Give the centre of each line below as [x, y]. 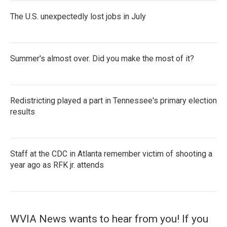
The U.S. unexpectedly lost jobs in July [78, 16]
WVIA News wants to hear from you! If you [109, 219]
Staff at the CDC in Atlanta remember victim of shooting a [111, 154]
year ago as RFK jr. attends [57, 165]
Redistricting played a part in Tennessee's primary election [113, 101]
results [23, 112]
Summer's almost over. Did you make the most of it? [102, 59]
